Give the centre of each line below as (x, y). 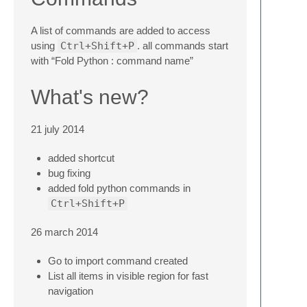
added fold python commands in (119, 188)
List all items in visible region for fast (128, 276)
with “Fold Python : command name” (112, 61)
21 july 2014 (58, 129)
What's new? (90, 97)
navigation (71, 291)
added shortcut (81, 158)
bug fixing (69, 173)
